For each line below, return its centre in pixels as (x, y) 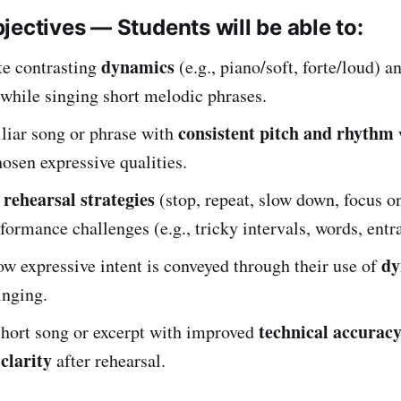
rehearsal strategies (79, 199)
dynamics (138, 66)
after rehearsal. (109, 360)
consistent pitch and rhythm (286, 132)
